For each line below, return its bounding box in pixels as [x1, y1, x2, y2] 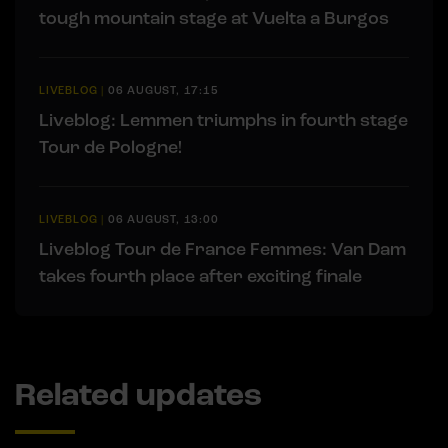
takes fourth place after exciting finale [39, 265, 362, 288]
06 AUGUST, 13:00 [107, 213, 219, 227]
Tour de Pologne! [39, 136, 182, 159]
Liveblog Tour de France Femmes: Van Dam [39, 238, 406, 261]
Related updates [15, 375, 262, 416]
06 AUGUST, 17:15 [107, 84, 219, 98]
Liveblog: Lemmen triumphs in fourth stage [39, 109, 408, 132]
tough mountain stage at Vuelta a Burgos [39, 7, 389, 30]
